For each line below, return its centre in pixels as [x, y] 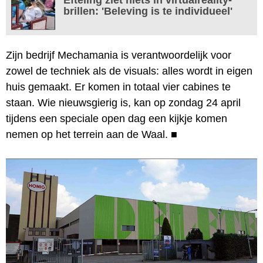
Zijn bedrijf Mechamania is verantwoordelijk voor [119, 55]
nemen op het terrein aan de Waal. [87, 134]
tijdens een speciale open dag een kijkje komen [117, 118]
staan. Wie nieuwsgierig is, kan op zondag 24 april [123, 102]
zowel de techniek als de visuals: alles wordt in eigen [129, 71]
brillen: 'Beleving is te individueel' [148, 11]
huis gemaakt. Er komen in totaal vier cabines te [118, 87]
